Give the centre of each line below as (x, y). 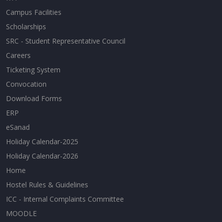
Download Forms (34, 98)
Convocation (26, 84)
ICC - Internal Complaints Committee (65, 199)
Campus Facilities (34, 12)
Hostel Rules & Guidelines (47, 184)
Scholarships (26, 26)
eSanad (18, 127)
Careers (18, 55)
